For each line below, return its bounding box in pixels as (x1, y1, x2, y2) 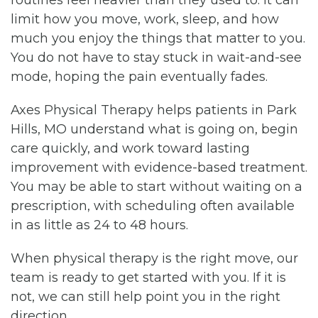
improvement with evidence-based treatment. (11, 159, 307, 175)
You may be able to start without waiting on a (11, 178, 302, 194)
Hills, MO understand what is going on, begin (11, 121, 298, 137)
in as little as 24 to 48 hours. (11, 216, 188, 233)
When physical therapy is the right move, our (11, 250, 298, 266)
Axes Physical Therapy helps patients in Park (11, 102, 297, 118)
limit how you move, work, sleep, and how (11, 11, 279, 27)
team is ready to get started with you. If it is (11, 269, 286, 285)
